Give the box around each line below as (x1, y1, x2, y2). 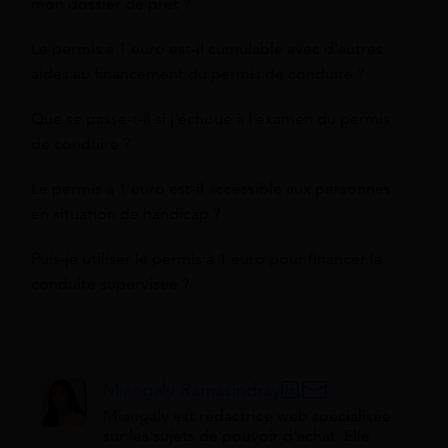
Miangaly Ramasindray (103, 378, 281, 401)
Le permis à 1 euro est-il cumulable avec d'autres (31, 38, 383, 59)
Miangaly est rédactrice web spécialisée (103, 405, 391, 426)
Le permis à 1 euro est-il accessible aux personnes (31, 178, 391, 199)
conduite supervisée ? (31, 273, 190, 294)
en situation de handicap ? (31, 203, 221, 224)
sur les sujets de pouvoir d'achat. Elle (103, 425, 370, 446)
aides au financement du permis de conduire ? (31, 63, 365, 84)
